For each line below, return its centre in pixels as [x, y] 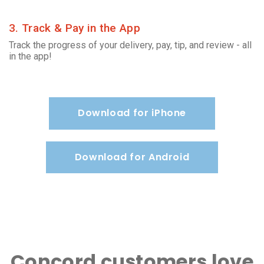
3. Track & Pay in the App [75, 28]
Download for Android [132, 157]
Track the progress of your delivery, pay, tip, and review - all [130, 45]
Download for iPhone [132, 113]
